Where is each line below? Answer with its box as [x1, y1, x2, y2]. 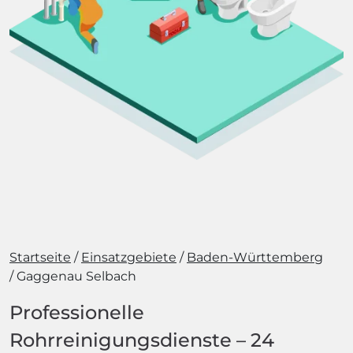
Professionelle [9, 301, 144, 324]
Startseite [9, 250, 71, 265]
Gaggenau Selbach [17, 269, 136, 284]
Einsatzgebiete [81, 250, 176, 265]
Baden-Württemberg [187, 250, 323, 265]
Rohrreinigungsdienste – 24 [9, 329, 274, 351]
